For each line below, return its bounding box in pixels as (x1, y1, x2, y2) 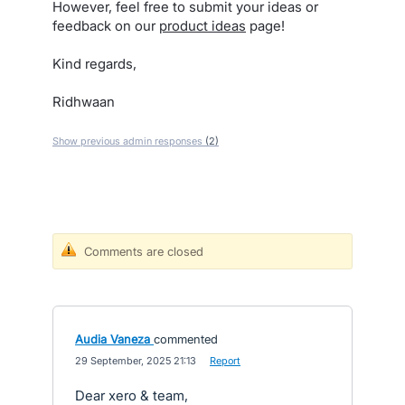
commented (154, 332, 218, 346)
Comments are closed (84, 244, 203, 259)
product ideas (159, 17, 246, 34)
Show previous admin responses (52, 135, 205, 147)
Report (210, 354, 240, 367)
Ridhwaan (52, 93, 115, 110)
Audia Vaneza (75, 332, 150, 346)
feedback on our (52, 17, 159, 34)
